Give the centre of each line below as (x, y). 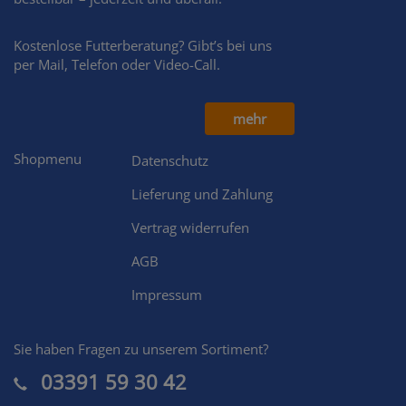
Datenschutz (170, 161)
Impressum (167, 295)
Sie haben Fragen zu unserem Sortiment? (141, 349)
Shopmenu (48, 159)
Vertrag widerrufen (190, 228)
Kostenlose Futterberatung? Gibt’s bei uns (143, 46)
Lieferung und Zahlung (202, 194)
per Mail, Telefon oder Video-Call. (117, 65)
